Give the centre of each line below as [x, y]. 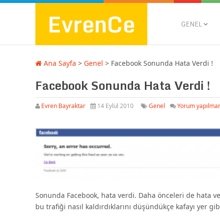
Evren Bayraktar [63, 106]
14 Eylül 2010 [115, 106]
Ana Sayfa [59, 63]
